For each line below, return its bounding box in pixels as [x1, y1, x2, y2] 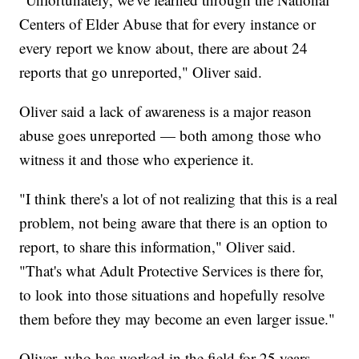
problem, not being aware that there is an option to [19, 212, 329, 233]
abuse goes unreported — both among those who [19, 125, 322, 146]
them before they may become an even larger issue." [19, 309, 336, 329]
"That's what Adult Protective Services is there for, [19, 260, 325, 281]
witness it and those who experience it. [19, 149, 255, 170]
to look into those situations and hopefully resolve [19, 284, 325, 305]
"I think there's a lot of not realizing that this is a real [19, 188, 338, 209]
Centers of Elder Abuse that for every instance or [19, 14, 317, 34]
